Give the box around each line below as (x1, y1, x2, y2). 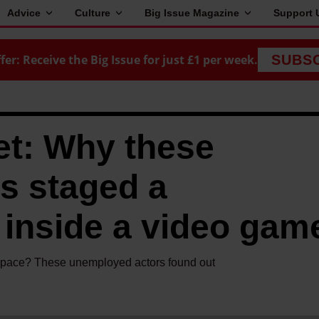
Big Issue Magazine (145, 7, 239, 19)
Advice (7, 7, 41, 19)
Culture (75, 7, 110, 19)
